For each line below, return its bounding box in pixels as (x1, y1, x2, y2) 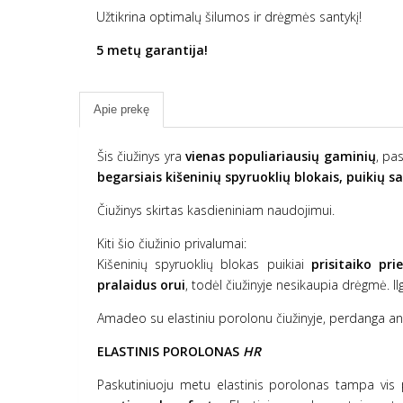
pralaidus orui (97, 276, 185, 294)
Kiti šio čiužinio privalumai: (97, 235, 246, 253)
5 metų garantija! (96, 41, 208, 59)
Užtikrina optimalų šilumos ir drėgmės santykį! (96, 8, 362, 26)
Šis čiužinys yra (97, 148, 185, 166)
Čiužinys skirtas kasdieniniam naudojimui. (97, 201, 335, 219)
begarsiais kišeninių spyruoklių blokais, (97, 168, 343, 186)
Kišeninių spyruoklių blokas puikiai (97, 255, 311, 273)
